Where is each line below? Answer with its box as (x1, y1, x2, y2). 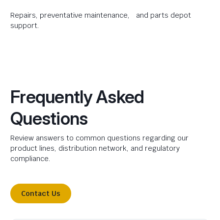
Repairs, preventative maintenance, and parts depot (10, 11, 191, 20)
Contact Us (21, 189, 60, 198)
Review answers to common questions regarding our (10, 134, 189, 143)
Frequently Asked (10, 86, 144, 108)
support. (10, 21, 39, 30)
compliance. (10, 154, 51, 164)
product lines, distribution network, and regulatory (10, 144, 180, 153)
